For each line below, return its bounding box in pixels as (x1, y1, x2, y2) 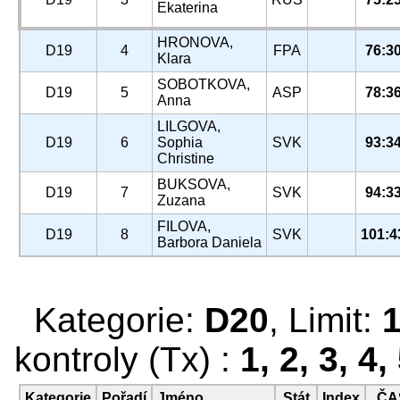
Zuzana (157, 193, 205, 208)
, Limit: (269, 301, 382, 339)
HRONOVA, (157, 35, 233, 50)
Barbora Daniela (157, 235, 262, 250)
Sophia (157, 135, 203, 150)
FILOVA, (157, 219, 211, 234)
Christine (157, 151, 214, 166)
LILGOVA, (157, 119, 221, 134)
